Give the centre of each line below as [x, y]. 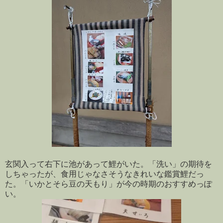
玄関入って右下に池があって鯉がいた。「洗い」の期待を [109, 164]
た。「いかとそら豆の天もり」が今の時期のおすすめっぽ [109, 184]
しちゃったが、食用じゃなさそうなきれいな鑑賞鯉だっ [105, 174]
